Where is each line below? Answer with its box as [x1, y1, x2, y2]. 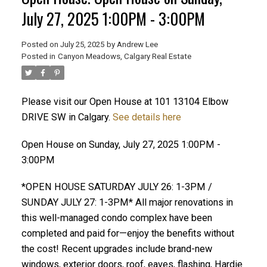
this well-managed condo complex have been [21, 212, 212, 224]
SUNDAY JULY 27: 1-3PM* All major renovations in [21, 197, 233, 209]
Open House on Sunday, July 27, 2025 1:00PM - [21, 138, 221, 150]
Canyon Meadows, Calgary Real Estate [57, 51, 191, 61]
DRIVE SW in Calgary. [21, 111, 113, 123]
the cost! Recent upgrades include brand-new [21, 243, 212, 255]
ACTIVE [181, 66, 204, 74]
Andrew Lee [116, 39, 158, 49]
